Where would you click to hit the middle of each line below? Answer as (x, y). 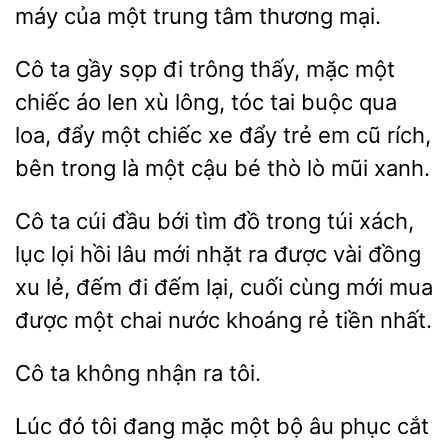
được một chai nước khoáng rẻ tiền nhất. (223, 320)
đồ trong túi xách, (320, 221)
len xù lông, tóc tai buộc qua (249, 102)
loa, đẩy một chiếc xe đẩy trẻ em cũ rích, (223, 135)
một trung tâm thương (220, 16)
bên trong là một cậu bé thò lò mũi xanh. (222, 168)
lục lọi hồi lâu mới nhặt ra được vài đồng (218, 254)
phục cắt (381, 426)
